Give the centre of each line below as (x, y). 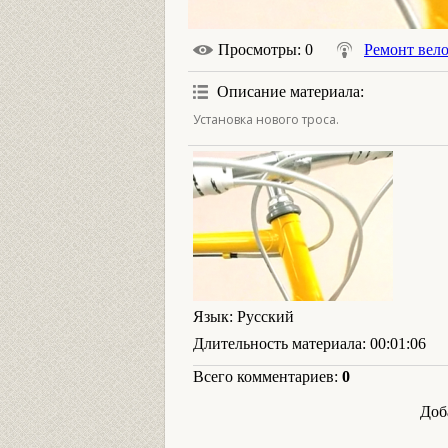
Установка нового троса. (266, 119)
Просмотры (257, 49)
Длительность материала (277, 343)
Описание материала (288, 91)
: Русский (261, 316)
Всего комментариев (263, 376)
